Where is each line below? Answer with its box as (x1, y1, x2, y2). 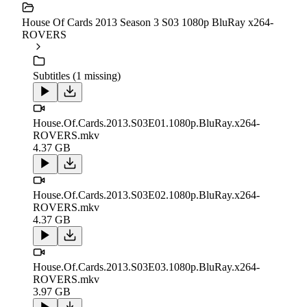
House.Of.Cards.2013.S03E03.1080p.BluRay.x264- (33, 261, 260, 273)
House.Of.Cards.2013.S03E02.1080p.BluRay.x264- (33, 189, 260, 201)
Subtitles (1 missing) (33, 70, 121, 82)
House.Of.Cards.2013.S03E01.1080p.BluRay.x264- (33, 117, 260, 130)
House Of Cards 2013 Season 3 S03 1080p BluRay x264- (22, 16, 273, 29)
